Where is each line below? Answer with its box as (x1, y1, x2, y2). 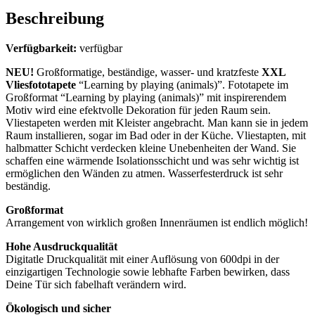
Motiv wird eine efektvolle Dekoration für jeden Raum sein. (6, 103, 271, 116)
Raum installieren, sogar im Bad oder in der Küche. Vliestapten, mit (6, 129, 306, 141)
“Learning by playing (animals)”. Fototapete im (76, 78, 288, 91)
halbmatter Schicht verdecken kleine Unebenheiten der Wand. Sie (6, 141, 296, 154)
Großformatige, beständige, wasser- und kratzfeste (34, 65, 262, 78)
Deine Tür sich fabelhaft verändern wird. (6, 278, 186, 290)
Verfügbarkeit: (6, 41, 77, 54)
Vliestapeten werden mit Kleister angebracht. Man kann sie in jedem (6, 116, 308, 129)
